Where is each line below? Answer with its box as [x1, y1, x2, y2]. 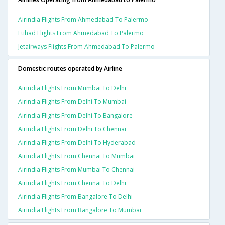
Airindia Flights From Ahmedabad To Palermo [18, 15, 148, 24]
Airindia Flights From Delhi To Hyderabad [18, 138, 136, 147]
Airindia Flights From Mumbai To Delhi [18, 84, 126, 93]
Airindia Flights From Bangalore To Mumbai [18, 206, 141, 215]
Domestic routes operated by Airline [18, 64, 122, 73]
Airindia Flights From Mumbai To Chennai [18, 165, 135, 174]
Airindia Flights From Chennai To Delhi [18, 179, 126, 188]
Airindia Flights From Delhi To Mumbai [18, 97, 126, 106]
